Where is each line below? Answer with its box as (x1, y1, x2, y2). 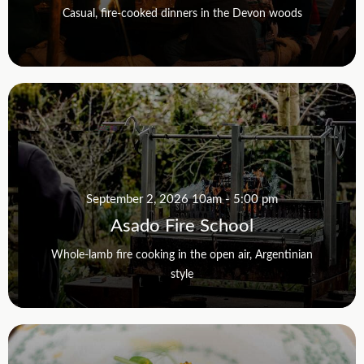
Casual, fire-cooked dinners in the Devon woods (62, 4, 302, 20)
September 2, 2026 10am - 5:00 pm (86, 189, 278, 206)
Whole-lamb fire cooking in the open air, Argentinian (51, 245, 313, 262)
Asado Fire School (110, 211, 253, 236)
